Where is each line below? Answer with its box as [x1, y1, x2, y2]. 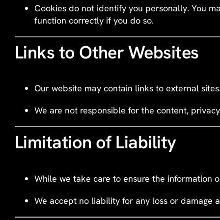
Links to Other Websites [14, 40, 199, 64]
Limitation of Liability [14, 131, 176, 154]
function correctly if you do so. [34, 14, 154, 26]
